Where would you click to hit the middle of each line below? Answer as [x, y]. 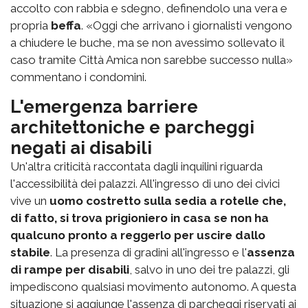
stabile [30, 253]
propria [31, 26]
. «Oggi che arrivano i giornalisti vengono [187, 26]
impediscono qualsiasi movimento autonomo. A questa [153, 287]
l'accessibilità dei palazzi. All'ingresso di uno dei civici [145, 184]
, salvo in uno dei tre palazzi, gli [209, 270]
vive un [30, 201]
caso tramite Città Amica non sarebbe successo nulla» [152, 60]
